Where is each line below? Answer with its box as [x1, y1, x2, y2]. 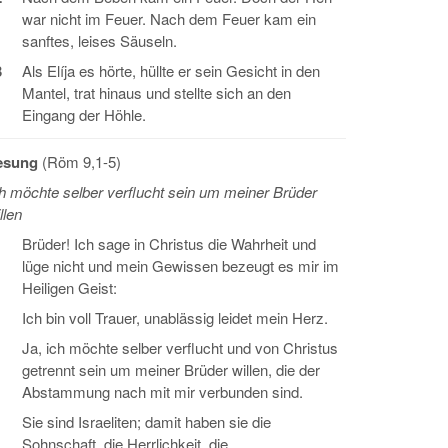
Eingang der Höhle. [22, 104, 146, 125]
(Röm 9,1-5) [42, 151, 121, 172]
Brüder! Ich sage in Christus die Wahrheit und [22, 233, 316, 254]
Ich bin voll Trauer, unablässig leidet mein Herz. [22, 307, 328, 328]
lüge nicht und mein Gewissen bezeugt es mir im [22, 255, 339, 276]
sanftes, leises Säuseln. [22, 30, 177, 51]
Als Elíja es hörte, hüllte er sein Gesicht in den [22, 60, 320, 81]
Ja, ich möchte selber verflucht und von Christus [22, 337, 338, 358]
